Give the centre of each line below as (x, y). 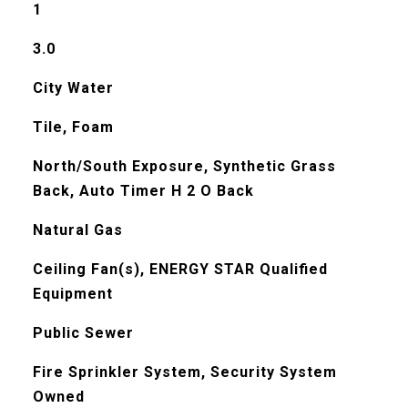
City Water (73, 88)
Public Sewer (83, 333)
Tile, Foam (73, 127)
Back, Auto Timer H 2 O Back (143, 191)
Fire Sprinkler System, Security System (184, 372)
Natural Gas (77, 230)
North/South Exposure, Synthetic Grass (184, 166)
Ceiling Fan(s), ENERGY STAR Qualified (180, 269)
